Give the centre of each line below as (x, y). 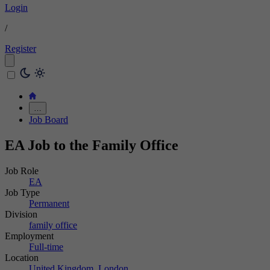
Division (21, 214)
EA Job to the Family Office (92, 145)
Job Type (22, 192)
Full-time (46, 246)
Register (20, 49)
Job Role (22, 171)
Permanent (49, 203)
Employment (29, 236)
